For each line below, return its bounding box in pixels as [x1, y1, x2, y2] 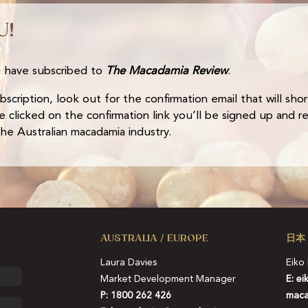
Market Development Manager [100, 274, 236, 285]
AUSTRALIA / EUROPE [100, 232, 208, 245]
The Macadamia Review [106, 65, 228, 78]
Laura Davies [100, 258, 157, 268]
